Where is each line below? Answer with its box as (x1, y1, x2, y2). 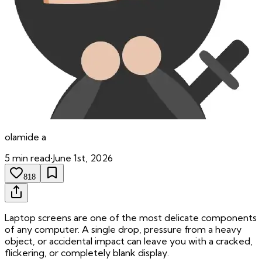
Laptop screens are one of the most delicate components (5, 212, 257, 224)
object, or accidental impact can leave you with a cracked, (5, 235, 253, 247)
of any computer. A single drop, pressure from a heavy (5, 223, 242, 236)
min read (10, 152, 50, 164)
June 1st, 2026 (53, 152, 113, 164)
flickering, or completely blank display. (5, 247, 169, 259)
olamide (5, 131, 39, 143)
